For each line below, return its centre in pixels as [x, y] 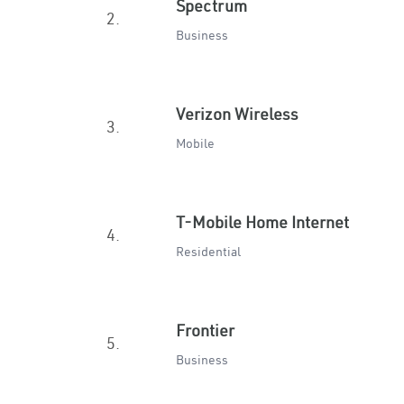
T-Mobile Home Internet [262, 222]
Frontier [205, 331]
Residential [208, 252]
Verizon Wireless [237, 114]
